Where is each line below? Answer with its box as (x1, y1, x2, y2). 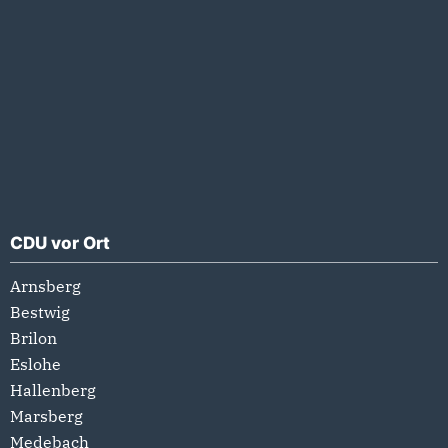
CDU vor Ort (10, 232, 110, 253)
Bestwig (10, 301, 70, 322)
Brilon (10, 327, 57, 348)
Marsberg (10, 405, 83, 426)
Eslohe (10, 353, 61, 374)
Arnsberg (10, 275, 81, 296)
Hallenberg (10, 379, 96, 400)
